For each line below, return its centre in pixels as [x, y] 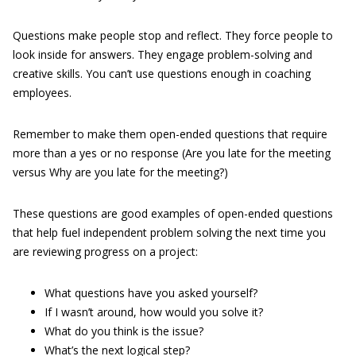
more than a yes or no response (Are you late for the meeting [172, 153]
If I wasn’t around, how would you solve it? [154, 312]
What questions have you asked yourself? [151, 293]
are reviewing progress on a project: [105, 252]
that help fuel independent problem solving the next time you [169, 232]
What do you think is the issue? [124, 331]
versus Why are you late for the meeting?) [120, 172]
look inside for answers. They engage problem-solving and [163, 54]
